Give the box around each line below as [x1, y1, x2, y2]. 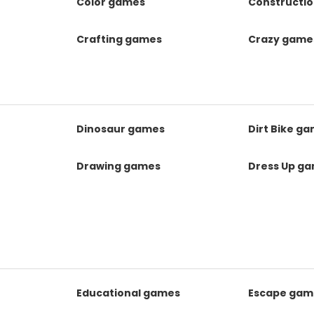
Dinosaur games [76, 122, 165, 136]
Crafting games [76, 32, 163, 46]
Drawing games [76, 159, 161, 173]
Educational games [76, 286, 181, 300]
